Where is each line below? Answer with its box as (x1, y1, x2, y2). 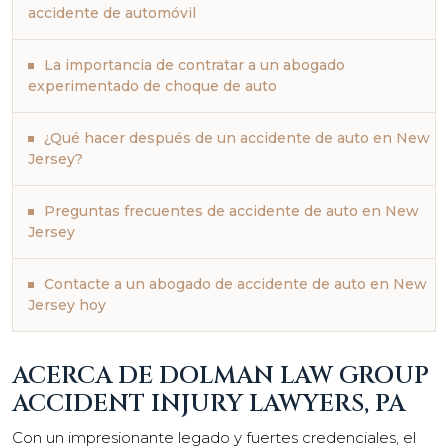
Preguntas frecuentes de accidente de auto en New (44, 201, 419, 220)
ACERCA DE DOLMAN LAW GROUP (12, 359, 429, 392)
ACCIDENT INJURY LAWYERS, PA (12, 387, 405, 420)
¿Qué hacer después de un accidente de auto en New (44, 128, 430, 147)
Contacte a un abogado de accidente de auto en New (44, 274, 427, 293)
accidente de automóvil (28, 3, 196, 22)
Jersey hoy (28, 295, 106, 314)
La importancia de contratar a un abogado (44, 55, 345, 74)
